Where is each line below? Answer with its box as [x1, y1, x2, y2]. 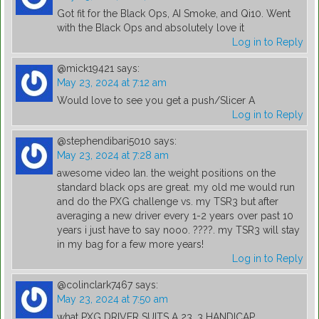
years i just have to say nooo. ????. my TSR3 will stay [57, 224, 300, 236]
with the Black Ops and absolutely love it [57, 22, 244, 34]
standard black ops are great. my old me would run [57, 182, 295, 194]
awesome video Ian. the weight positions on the [57, 167, 276, 179]
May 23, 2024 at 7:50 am [57, 293, 168, 305]
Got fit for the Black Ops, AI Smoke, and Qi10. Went [57, 8, 291, 20]
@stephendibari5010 [57, 135, 151, 147]
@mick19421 [57, 63, 114, 75]
